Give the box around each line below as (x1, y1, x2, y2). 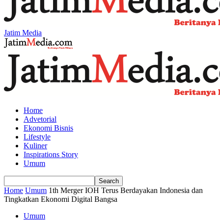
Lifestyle (24, 133, 51, 141)
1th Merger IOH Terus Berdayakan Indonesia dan (49, 186, 203, 194)
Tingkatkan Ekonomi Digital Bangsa (4, 195, 117, 203)
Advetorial (24, 115, 56, 123)
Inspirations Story (24, 150, 78, 159)
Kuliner (24, 141, 47, 150)
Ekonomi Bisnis (24, 124, 73, 132)
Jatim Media (4, 28, 42, 37)
